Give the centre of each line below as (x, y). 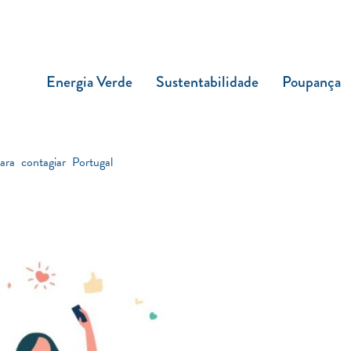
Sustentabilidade (207, 82)
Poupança (311, 82)
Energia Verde (89, 82)
